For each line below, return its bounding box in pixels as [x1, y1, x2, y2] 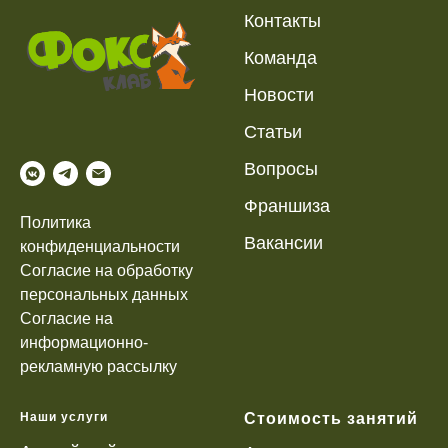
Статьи [244, 122, 302, 143]
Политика [20, 213, 91, 231]
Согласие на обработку [20, 261, 193, 279]
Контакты [244, 11, 321, 32]
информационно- [20, 333, 148, 351]
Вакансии [244, 233, 323, 254]
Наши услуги [20, 409, 108, 424]
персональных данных [20, 285, 188, 303]
